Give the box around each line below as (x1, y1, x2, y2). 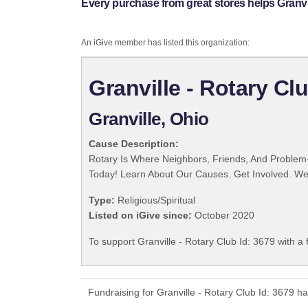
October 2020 (192, 210, 254, 221)
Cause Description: (89, 138, 179, 150)
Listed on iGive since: (89, 210, 192, 221)
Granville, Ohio (89, 109, 209, 130)
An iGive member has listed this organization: (81, 38, 250, 48)
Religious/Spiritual (115, 195, 195, 206)
